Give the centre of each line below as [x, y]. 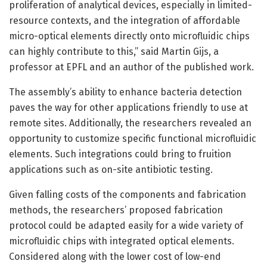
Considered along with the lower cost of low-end [115, 256]
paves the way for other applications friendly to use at [128, 107]
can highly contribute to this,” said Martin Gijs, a [114, 51]
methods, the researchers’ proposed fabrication [116, 210]
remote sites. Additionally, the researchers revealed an [130, 123]
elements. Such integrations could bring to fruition [120, 154]
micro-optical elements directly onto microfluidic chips [129, 36]
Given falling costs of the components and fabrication [128, 194]
